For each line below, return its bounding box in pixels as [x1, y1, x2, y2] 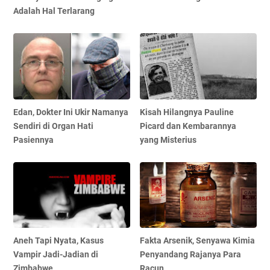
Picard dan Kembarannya [140, 121, 237, 131]
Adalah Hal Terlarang [13, 6, 95, 16]
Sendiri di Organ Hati [13, 121, 93, 131]
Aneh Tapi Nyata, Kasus [13, 235, 104, 245]
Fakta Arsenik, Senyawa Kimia [140, 235, 256, 245]
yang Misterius [140, 134, 197, 145]
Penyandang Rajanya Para [140, 249, 242, 259]
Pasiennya [13, 134, 54, 145]
